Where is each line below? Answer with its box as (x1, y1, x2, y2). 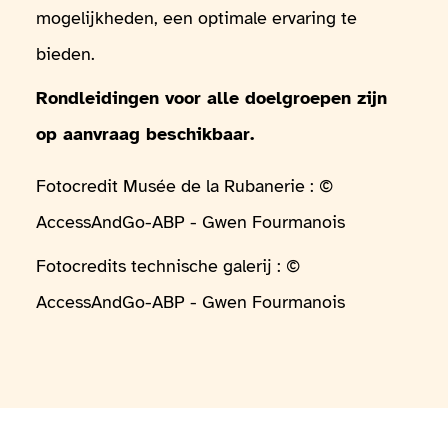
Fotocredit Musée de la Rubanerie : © (36, 175, 333, 198)
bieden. (36, 43, 95, 66)
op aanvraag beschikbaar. (36, 123, 254, 146)
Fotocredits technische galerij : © (36, 255, 300, 278)
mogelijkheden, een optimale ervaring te (36, 7, 357, 30)
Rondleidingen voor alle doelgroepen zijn (36, 87, 387, 110)
